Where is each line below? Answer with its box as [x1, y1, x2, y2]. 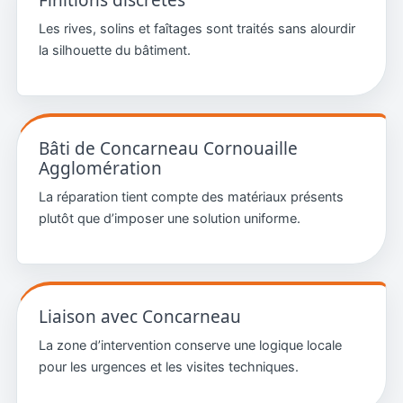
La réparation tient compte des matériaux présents [38, 188, 344, 205]
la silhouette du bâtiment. [38, 41, 191, 58]
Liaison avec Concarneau [38, 304, 241, 328]
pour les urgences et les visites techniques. [38, 358, 299, 375]
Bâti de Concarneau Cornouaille [38, 136, 298, 160]
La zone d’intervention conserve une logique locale [38, 336, 342, 354]
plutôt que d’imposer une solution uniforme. [38, 210, 300, 227]
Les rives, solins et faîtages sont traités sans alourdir [38, 20, 355, 37]
